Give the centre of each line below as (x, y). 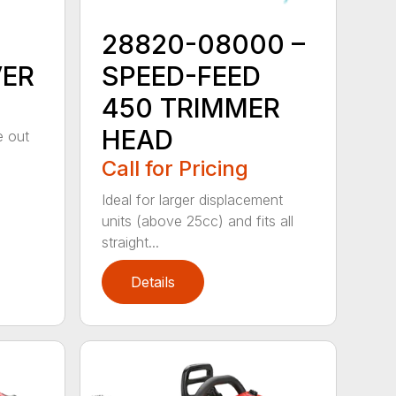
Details (153, 282)
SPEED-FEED (182, 76)
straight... (131, 242)
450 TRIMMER (191, 107)
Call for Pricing (175, 168)
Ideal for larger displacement (193, 199)
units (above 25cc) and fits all (198, 221)
